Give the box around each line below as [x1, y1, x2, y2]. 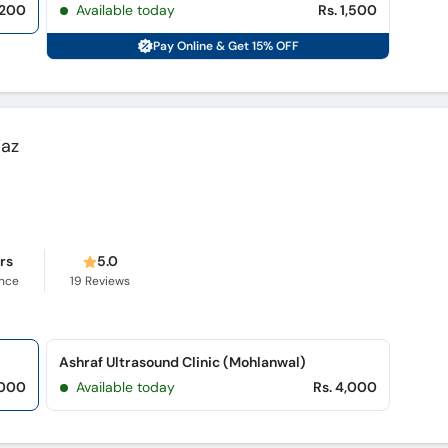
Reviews [82, 273, 131, 289]
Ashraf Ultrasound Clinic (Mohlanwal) [59, 353, 307, 371]
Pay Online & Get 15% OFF [153, 38, 300, 54]
